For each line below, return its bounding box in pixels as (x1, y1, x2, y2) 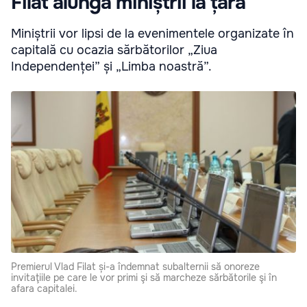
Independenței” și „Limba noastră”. (11, 59, 212, 75)
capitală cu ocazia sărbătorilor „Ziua (11, 42, 217, 58)
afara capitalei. (11, 282, 77, 295)
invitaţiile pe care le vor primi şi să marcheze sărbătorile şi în (11, 271, 277, 284)
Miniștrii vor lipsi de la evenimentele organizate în (11, 26, 294, 42)
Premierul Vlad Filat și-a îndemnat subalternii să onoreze (11, 260, 260, 273)
